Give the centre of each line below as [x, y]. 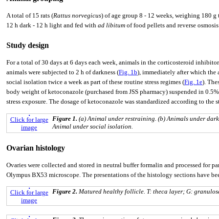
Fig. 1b [128, 72]
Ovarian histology [36, 148]
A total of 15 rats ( [30, 16]
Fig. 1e [193, 82]
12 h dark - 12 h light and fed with [52, 25]
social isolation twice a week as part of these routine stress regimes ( [95, 82]
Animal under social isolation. [93, 126]
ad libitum [111, 25]
